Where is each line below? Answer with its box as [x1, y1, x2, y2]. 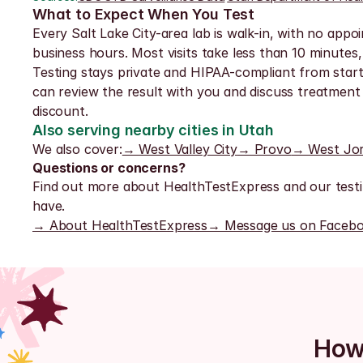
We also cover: [32, 141, 122, 157]
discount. [32, 103, 88, 119]
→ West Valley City [122, 141, 237, 157]
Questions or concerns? [32, 160, 186, 176]
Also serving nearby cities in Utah [32, 122, 274, 139]
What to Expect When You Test [32, 6, 254, 23]
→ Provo [237, 141, 292, 157]
